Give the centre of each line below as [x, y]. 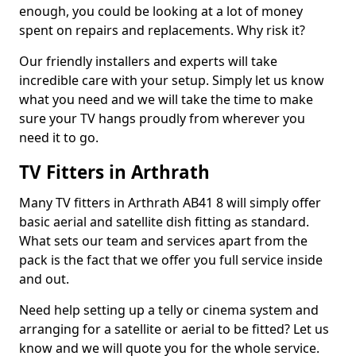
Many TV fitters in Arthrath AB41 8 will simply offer [170, 203]
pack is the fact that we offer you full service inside [171, 260]
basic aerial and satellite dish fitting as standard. [164, 222]
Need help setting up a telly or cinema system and [169, 310]
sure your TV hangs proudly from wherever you [162, 118]
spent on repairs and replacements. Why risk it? [162, 30]
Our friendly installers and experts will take [148, 61]
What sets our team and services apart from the [163, 241]
